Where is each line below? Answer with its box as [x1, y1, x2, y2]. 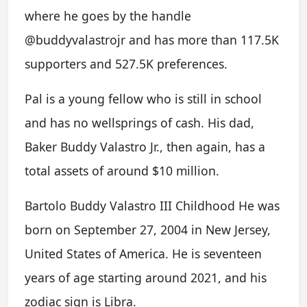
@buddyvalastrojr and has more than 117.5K [25, 32, 279, 48]
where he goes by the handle [25, 8, 191, 24]
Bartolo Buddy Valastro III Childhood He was [25, 197, 280, 214]
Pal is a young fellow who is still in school [25, 90, 262, 107]
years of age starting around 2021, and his [25, 269, 267, 286]
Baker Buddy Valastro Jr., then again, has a [25, 138, 265, 155]
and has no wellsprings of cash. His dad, [25, 114, 254, 131]
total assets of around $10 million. [25, 162, 219, 179]
